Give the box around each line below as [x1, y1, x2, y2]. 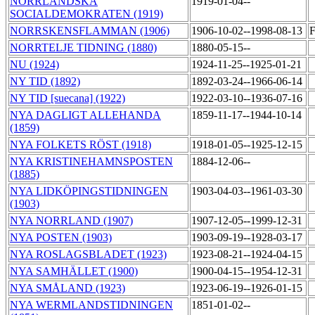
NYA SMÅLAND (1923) [10, 282, 125, 295]
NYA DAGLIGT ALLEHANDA [10, 109, 161, 122]
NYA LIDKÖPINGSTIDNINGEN [10, 185, 168, 198]
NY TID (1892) [10, 75, 80, 88]
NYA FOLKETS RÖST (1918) [10, 139, 151, 151]
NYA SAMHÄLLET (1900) [10, 265, 138, 278]
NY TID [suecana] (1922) [10, 92, 125, 105]
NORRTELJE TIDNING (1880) [10, 41, 157, 54]
